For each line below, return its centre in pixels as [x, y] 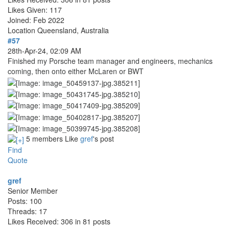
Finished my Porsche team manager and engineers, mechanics [110, 61]
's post [104, 138]
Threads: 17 [27, 211]
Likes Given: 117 [35, 10]
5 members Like [53, 138]
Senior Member [33, 191]
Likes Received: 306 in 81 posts [59, 222]
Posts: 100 [25, 201]
